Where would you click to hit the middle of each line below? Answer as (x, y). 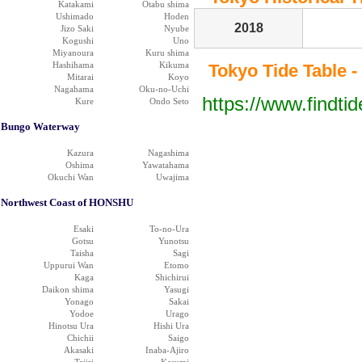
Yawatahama (166, 165)
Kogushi (78, 40)
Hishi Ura (171, 326)
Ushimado (75, 16)
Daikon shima (68, 289)
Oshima (80, 165)
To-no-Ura (169, 229)
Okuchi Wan (71, 177)
